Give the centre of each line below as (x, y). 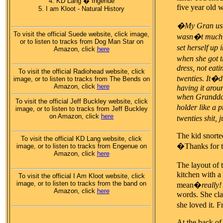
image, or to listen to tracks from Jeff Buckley (81, 109)
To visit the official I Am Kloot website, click (81, 176)
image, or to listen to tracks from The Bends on (81, 79)
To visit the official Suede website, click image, (81, 34)
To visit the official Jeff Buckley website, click (81, 102)
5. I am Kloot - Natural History (81, 8)
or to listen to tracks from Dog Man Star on (81, 42)
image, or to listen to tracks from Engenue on (81, 146)
